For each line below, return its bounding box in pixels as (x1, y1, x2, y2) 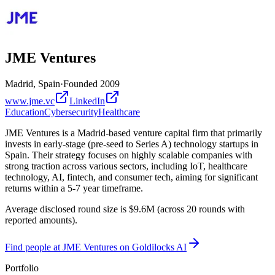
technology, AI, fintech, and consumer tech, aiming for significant (5, 171, 258, 182)
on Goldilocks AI (117, 241, 187, 252)
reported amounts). (5, 214, 77, 225)
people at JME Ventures (25, 241, 117, 252)
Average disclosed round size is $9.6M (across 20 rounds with (5, 203, 245, 214)
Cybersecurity (44, 106, 98, 117)
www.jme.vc (5, 95, 55, 106)
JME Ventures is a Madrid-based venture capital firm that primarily (5, 127, 262, 138)
